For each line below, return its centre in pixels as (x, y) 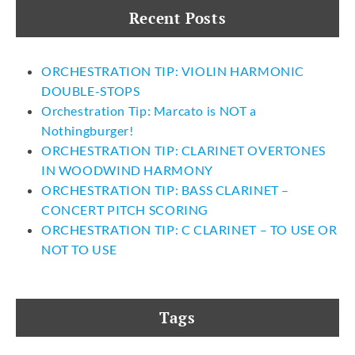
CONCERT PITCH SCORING (125, 210)
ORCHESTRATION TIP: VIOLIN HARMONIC (173, 71)
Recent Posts (177, 18)
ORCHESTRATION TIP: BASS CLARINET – (166, 190)
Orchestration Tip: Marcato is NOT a (149, 111)
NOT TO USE (79, 250)
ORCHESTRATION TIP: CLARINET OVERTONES (183, 151)
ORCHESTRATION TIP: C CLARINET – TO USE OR (189, 230)
